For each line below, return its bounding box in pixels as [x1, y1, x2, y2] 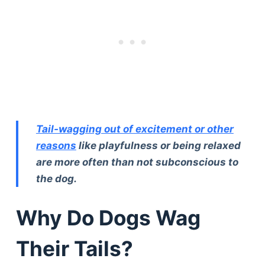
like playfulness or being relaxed [76, 140, 241, 152]
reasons [35, 140, 76, 152]
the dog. [35, 173, 77, 185]
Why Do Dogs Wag [15, 205, 201, 230]
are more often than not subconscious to [35, 156, 238, 169]
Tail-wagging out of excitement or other [35, 123, 234, 135]
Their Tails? [15, 235, 133, 261]
